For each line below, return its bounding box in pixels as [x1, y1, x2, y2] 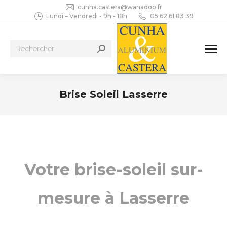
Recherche [10, 42, 45, 51]
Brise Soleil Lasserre [59, 88, 168, 100]
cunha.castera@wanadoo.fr [78, 3, 162, 11]
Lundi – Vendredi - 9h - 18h [46, 12, 127, 20]
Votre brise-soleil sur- [24, 160, 203, 179]
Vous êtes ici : [113, 103, 158, 113]
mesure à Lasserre [37, 188, 190, 208]
